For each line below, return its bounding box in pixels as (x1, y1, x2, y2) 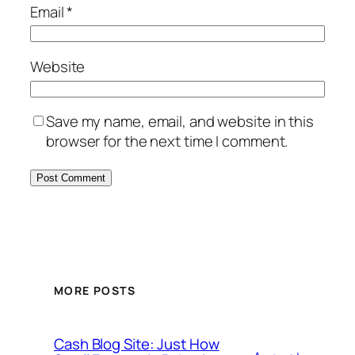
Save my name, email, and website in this (46, 111, 314, 132)
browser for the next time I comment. (46, 131, 288, 152)
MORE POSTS (54, 282, 136, 298)
